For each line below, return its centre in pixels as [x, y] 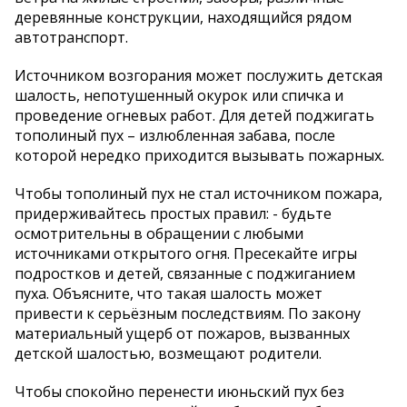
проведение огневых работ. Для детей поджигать [194, 116]
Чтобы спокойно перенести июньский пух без [179, 392]
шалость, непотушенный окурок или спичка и [179, 96]
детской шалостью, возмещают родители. [168, 354]
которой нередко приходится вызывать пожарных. [199, 156]
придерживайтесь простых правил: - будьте [173, 214]
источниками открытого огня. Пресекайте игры [186, 254]
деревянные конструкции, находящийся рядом [183, 18]
